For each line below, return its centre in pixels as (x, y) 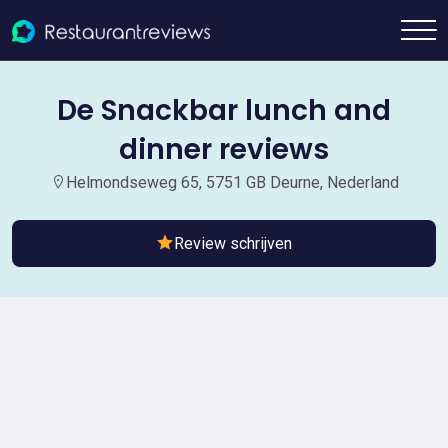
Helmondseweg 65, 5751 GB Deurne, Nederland (232, 182)
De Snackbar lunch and (224, 110)
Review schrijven (233, 243)
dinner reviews (224, 149)
